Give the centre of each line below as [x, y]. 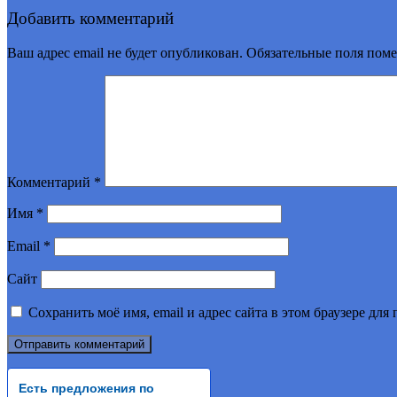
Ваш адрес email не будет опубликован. [125, 52]
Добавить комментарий [90, 19]
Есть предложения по [86, 388]
